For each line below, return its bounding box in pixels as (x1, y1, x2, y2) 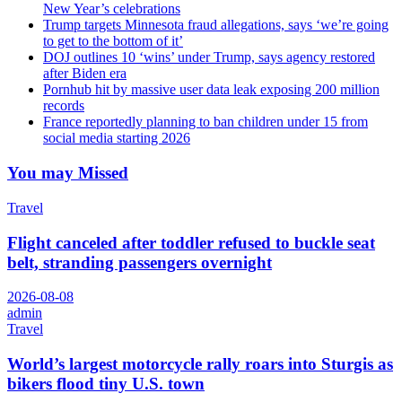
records (43, 98, 84, 114)
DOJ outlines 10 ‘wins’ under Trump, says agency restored (43, 49, 375, 66)
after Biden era (43, 66, 127, 82)
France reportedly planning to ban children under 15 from (43, 114, 368, 130)
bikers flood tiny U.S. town (7, 374, 205, 394)
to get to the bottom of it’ (43, 33, 183, 49)
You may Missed (7, 163, 128, 183)
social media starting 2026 (43, 130, 190, 146)
